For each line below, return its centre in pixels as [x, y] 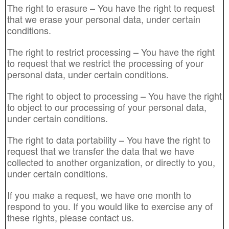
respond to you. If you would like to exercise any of [110, 206]
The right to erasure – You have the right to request [111, 8]
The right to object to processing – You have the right [114, 96]
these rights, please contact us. [71, 217]
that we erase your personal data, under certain [104, 19]
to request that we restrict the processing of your [105, 63]
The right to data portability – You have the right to [109, 140]
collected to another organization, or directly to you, [111, 162]
